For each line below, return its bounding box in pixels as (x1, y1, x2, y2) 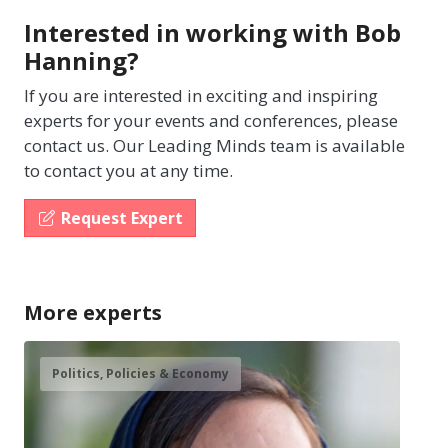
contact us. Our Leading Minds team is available (24, 133, 405, 157)
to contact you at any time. (24, 158, 233, 182)
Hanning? (24, 43, 139, 77)
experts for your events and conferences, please (24, 108, 398, 132)
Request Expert (61, 206, 183, 229)
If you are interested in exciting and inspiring (24, 83, 378, 107)
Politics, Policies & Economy (52, 364, 229, 382)
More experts (24, 298, 162, 326)
